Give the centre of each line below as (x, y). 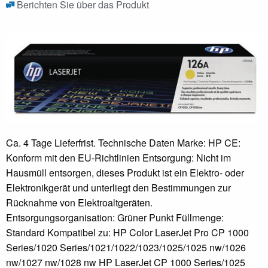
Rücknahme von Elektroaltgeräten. (79, 202)
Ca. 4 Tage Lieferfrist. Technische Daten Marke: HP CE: (123, 142)
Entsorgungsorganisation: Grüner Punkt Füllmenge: (115, 217)
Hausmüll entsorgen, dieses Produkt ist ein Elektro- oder (125, 172)
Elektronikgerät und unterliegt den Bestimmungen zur (118, 187)
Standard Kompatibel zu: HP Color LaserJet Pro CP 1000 (127, 232)
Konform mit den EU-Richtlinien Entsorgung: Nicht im (118, 157)
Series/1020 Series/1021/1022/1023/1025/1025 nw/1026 (126, 247)
